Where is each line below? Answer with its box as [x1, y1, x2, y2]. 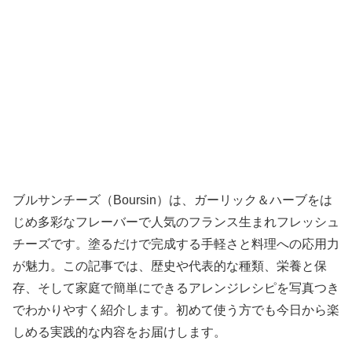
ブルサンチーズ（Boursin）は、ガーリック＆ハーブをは [13, 192, 332, 207]
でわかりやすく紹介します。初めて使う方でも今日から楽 [13, 302, 339, 317]
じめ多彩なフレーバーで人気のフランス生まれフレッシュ [13, 214, 339, 229]
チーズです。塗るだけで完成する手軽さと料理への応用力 [13, 236, 339, 251]
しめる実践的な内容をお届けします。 [13, 324, 226, 339]
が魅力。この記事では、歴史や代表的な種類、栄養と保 [13, 258, 327, 273]
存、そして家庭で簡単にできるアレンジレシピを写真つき [13, 280, 339, 295]
